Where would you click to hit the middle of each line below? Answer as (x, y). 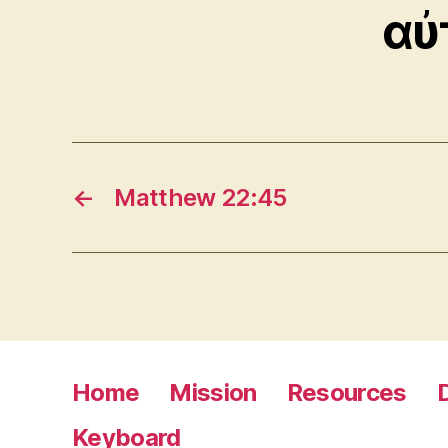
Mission (213, 392)
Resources (346, 392)
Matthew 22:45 (200, 197)
